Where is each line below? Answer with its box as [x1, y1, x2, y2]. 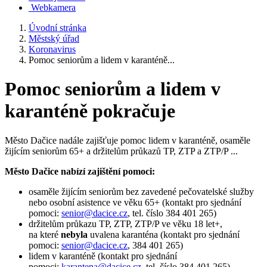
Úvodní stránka [29, 23, 86, 33]
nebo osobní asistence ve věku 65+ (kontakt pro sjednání [29, 197, 241, 207]
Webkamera [31, 2, 76, 13]
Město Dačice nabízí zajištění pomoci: [5, 166, 157, 176]
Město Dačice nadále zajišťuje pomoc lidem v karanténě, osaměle [5, 135, 250, 145]
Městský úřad [29, 33, 79, 44]
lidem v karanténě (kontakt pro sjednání [29, 250, 177, 261]
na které [29, 229, 61, 240]
